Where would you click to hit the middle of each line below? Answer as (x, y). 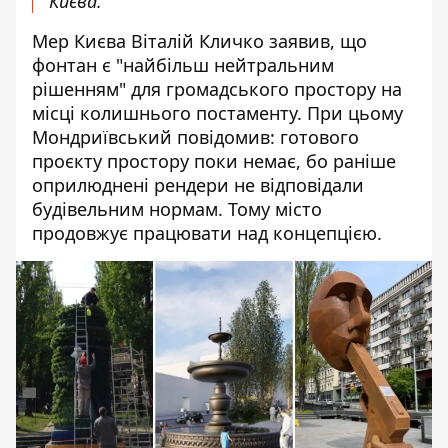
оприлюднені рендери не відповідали (198, 185)
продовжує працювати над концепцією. (207, 233)
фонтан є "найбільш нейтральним (183, 65)
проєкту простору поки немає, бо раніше (214, 161)
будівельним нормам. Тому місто (177, 209)
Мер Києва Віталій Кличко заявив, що (199, 41)
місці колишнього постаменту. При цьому (217, 113)
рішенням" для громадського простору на (217, 89)
